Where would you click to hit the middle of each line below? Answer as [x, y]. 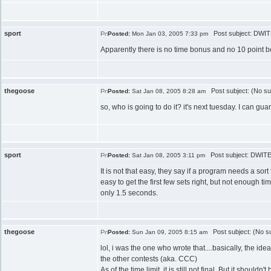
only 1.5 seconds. [129, 193]
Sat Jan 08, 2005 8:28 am [168, 91]
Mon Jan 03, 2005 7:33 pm [169, 34]
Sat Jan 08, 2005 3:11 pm [168, 155]
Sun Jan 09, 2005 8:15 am [169, 232]
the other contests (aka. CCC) [149, 259]
